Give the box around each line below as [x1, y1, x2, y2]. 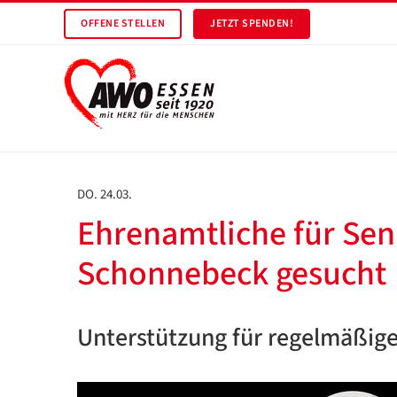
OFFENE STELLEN [81, 16, 165, 31]
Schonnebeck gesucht [77, 250, 386, 298]
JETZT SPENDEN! [210, 16, 293, 31]
